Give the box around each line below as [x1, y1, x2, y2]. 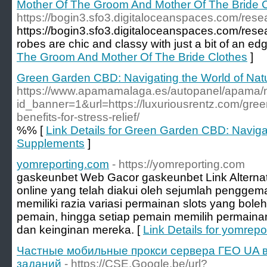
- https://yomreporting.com [112, 158, 245, 170]
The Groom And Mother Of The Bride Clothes [17, 51, 247, 63]
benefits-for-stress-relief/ [17, 111, 139, 123]
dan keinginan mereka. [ [17, 223, 143, 236]
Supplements [17, 137, 85, 150]
